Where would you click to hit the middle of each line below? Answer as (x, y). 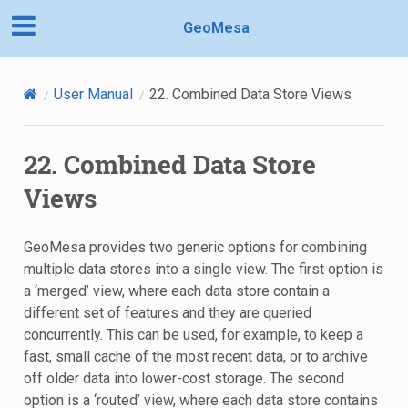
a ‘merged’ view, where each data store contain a (176, 291)
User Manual (93, 94)
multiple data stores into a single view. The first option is (203, 269)
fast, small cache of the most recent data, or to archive (195, 356)
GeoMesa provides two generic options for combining (195, 247)
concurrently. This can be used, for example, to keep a (193, 334)
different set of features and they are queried (167, 312)
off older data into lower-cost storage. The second (184, 378)
